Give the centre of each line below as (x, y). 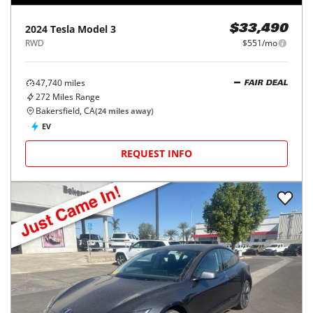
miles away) (130, 111)
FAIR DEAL (266, 83)
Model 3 (97, 29)
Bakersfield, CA (65, 111)
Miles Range (75, 97)
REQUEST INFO (156, 153)
